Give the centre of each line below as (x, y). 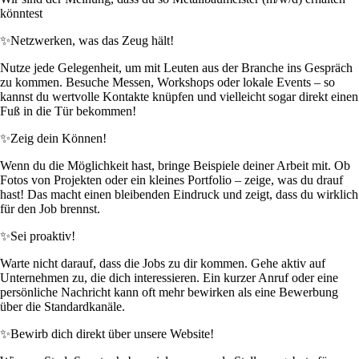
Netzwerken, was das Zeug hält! (92, 41)
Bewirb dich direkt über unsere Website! (112, 334)
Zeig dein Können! (58, 139)
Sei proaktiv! (43, 236)
